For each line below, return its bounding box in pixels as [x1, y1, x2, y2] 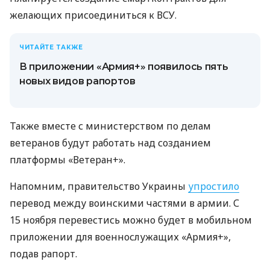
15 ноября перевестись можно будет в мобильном [10, 213, 252, 227]
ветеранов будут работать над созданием [10, 136, 211, 150]
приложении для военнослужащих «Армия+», [10, 230, 231, 244]
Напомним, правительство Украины [10, 180, 188, 193]
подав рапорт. [10, 247, 77, 261]
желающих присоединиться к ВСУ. [10, 8, 177, 22]
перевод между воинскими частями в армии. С [10, 196, 239, 210]
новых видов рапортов [19, 75, 136, 87]
